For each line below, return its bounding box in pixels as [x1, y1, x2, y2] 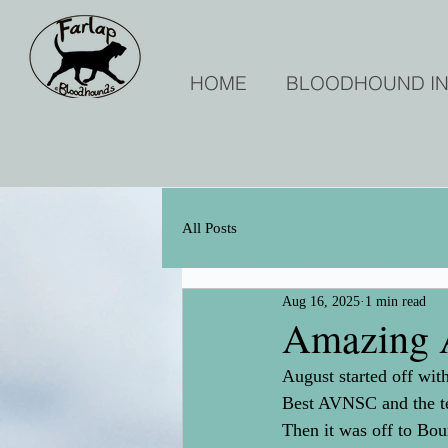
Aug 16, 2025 [282, 293, 360, 309]
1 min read [365, 293, 426, 309]
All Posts [182, 219, 237, 236]
